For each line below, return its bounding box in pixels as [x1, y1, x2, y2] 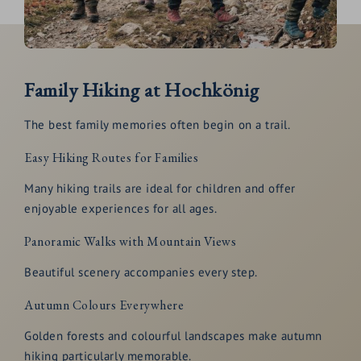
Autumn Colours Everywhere [24, 297, 185, 314]
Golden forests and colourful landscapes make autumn [24, 327, 322, 343]
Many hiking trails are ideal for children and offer [24, 180, 296, 196]
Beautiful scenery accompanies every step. [24, 263, 258, 280]
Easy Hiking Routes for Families [24, 149, 199, 167]
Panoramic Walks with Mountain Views [24, 233, 237, 251]
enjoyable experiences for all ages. [24, 200, 218, 216]
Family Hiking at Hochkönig [24, 77, 259, 103]
